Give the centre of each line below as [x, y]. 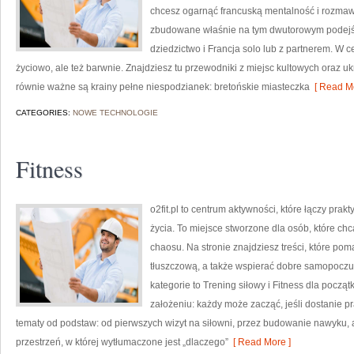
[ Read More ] [260, 342]
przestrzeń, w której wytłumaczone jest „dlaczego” [122, 342]
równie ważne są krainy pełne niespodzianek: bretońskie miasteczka [163, 87]
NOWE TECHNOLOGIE [115, 113]
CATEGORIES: [44, 113]
